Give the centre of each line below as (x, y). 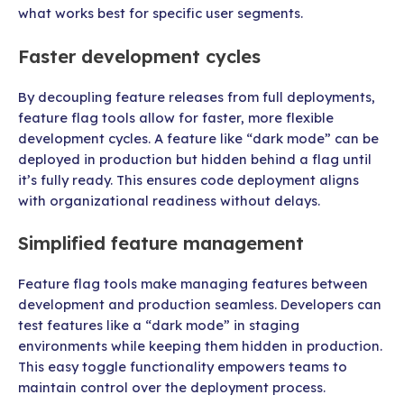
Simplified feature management (161, 243)
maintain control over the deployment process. (172, 387)
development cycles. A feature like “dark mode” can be (198, 138)
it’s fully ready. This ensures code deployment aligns (188, 179)
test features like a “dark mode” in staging (159, 325)
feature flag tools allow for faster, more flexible (176, 117)
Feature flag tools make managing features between (193, 283)
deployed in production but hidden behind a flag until (195, 159)
